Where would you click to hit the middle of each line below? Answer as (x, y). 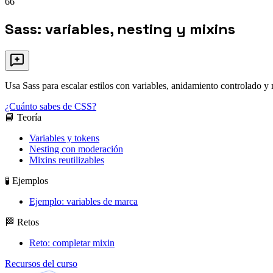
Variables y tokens (64, 138)
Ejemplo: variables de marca (83, 202)
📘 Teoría (23, 118)
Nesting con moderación (76, 149)
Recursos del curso (41, 264)
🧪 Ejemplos (27, 181)
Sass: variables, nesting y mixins (120, 29)
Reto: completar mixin (72, 243)
